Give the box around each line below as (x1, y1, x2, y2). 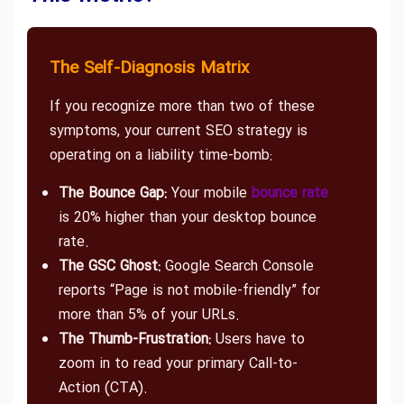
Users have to (211, 327, 305, 351)
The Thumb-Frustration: (59, 327, 211, 351)
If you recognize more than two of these (50, 96, 315, 119)
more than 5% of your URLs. (59, 303, 240, 326)
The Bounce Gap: (59, 181, 167, 205)
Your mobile (167, 181, 252, 205)
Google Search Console (161, 254, 314, 278)
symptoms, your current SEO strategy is (50, 120, 308, 143)
